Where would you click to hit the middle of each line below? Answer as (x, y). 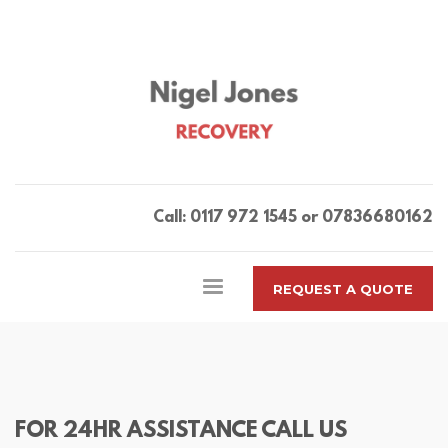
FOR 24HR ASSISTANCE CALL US (181, 431)
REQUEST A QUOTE (342, 289)
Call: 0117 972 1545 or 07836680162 (293, 218)
